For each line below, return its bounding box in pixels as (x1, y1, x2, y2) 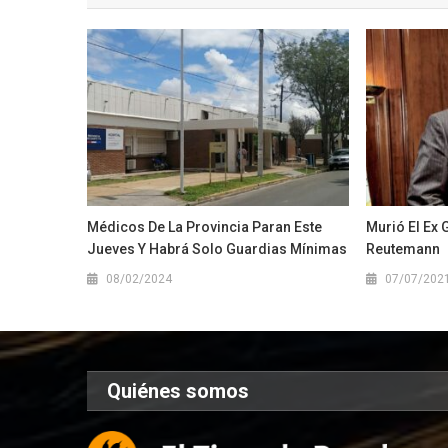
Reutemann (365, 241, 440, 258)
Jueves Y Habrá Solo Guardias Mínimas (87, 241, 348, 258)
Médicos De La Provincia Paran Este (87, 219, 323, 236)
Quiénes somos (107, 379, 250, 404)
